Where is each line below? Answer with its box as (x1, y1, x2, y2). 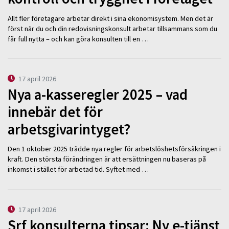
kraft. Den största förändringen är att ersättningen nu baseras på (8, 154, 206, 164)
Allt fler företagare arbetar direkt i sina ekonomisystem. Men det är (8, 13, 213, 23)
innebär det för (8, 102, 103, 121)
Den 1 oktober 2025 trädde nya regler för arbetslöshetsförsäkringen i (8, 144, 221, 154)
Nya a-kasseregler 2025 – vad (8, 85, 188, 104)
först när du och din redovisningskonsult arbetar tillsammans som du (8, 24, 217, 33)
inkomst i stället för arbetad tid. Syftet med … (8, 165, 149, 174)
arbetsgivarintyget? (8, 120, 130, 139)
